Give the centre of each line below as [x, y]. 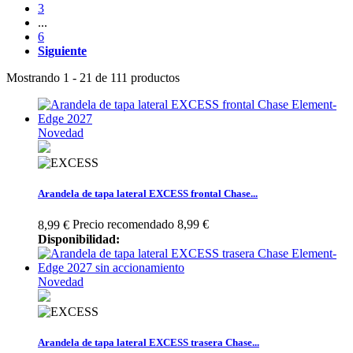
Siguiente [62, 50]
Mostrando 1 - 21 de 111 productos [93, 77]
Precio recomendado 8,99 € [141, 224]
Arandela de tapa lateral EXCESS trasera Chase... [149, 343]
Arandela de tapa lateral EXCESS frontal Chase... [148, 193]
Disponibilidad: [79, 240]
